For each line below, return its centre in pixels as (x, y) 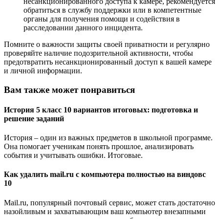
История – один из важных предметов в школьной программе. (108, 138)
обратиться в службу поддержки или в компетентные (112, 10)
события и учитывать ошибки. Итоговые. (73, 155)
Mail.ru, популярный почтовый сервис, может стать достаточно (109, 202)
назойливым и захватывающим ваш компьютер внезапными (105, 211)
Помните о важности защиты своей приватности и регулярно (107, 44)
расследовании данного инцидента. (83, 27)
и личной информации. (43, 70)
